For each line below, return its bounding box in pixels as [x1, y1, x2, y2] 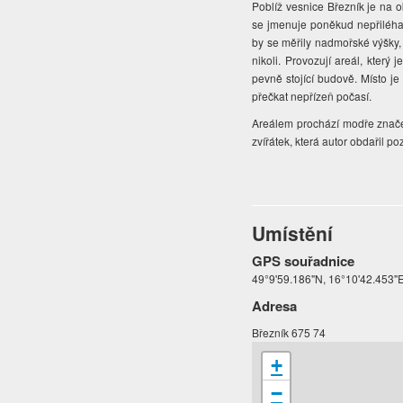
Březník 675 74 [252, 325, 327, 341]
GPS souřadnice [252, 251, 355, 272]
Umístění [252, 219, 334, 247]
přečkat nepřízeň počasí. [252, 88, 372, 104]
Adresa [252, 296, 298, 317]
